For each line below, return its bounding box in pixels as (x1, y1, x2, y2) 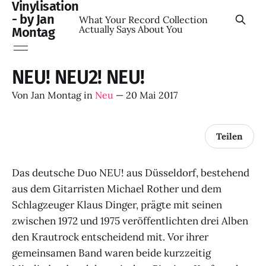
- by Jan (12, 11, 55, 27)
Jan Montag (31, 89, 81, 101)
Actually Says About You (78, 23, 183, 35)
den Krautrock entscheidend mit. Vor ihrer (12, 230, 208, 243)
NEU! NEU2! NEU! (12, 66, 145, 88)
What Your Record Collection (78, 14, 208, 26)
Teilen (216, 130, 243, 142)
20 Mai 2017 (126, 89, 178, 101)
